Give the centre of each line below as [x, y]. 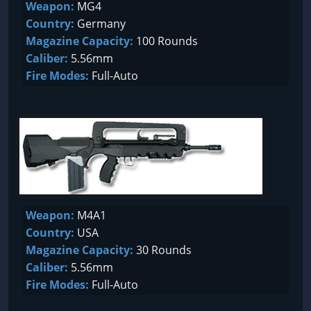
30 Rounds [162, 250]
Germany [100, 24]
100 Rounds [166, 41]
